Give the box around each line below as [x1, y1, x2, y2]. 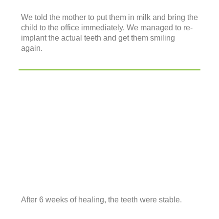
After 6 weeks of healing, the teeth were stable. [21, 196, 182, 204]
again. [21, 44, 43, 52]
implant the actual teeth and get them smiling [21, 33, 175, 42]
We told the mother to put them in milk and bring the [21, 13, 198, 22]
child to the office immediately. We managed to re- [21, 23, 193, 32]
